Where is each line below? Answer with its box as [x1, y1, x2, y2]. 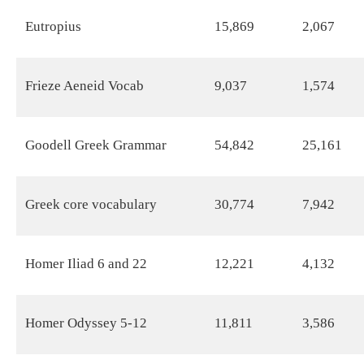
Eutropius [25, 18, 82, 34]
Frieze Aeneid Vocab [25, 77, 145, 93]
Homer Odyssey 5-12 [25, 314, 148, 331]
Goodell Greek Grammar [25, 136, 167, 153]
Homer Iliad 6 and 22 [25, 255, 148, 271]
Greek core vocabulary [25, 196, 158, 212]
